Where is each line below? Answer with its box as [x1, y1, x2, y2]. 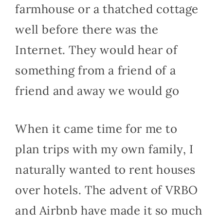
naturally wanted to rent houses [15, 162, 196, 178]
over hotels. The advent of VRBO [15, 182, 198, 198]
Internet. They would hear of [15, 42, 178, 58]
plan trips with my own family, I [15, 142, 194, 157]
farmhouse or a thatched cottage [15, 1, 199, 17]
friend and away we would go [15, 83, 180, 99]
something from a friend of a [15, 63, 176, 78]
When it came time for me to [15, 121, 178, 137]
